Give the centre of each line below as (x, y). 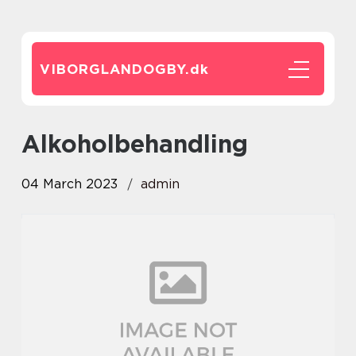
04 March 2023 (70, 184)
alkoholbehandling (144, 144)
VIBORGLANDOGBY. (115, 69)
